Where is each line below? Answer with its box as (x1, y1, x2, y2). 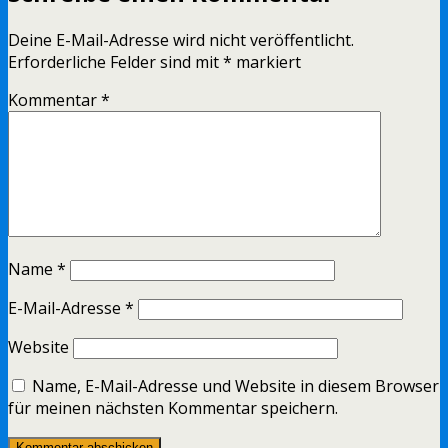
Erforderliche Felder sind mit (8, 50, 223, 73)
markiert (232, 50, 301, 73)
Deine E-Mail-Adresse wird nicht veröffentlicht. (8, 28, 354, 51)
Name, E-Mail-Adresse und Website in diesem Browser (32, 374, 439, 397)
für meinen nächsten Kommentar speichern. (8, 396, 338, 419)
